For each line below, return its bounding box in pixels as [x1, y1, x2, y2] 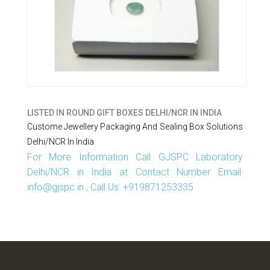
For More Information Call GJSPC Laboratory [27, 151, 243, 163]
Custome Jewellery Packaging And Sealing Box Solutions [27, 121, 243, 131]
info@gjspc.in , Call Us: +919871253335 [27, 181, 193, 193]
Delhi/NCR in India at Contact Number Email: [27, 166, 243, 178]
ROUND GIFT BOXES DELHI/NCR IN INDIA [66, 107, 222, 118]
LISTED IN [27, 107, 66, 118]
